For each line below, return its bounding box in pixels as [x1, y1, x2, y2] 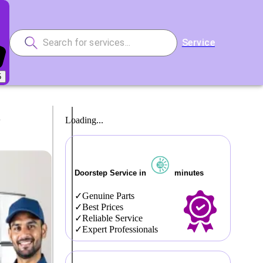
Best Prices [82, 202, 124, 213]
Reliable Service [82, 213, 143, 224]
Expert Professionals [82, 224, 159, 235]
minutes [172, 168, 204, 178]
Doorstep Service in [75, 168, 149, 178]
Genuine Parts [82, 191, 135, 201]
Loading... [65, 115, 104, 125]
